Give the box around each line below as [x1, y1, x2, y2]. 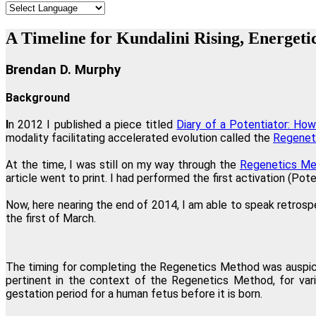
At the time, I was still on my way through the [6, 157, 240, 171]
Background [6, 90, 70, 104]
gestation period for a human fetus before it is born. [6, 286, 262, 300]
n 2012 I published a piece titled [8, 117, 177, 131]
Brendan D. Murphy [6, 61, 121, 78]
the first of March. [6, 211, 96, 225]
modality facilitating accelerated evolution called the [6, 130, 273, 145]
